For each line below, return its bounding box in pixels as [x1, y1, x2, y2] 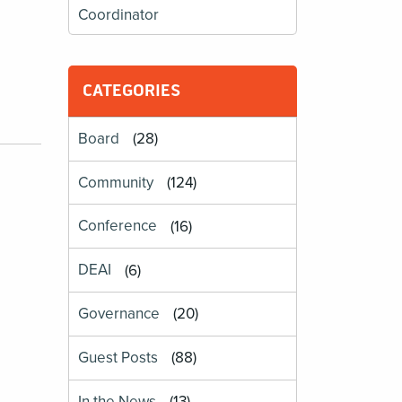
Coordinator [78, 4, 160, 24]
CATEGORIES [83, 79, 180, 101]
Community [78, 173, 154, 193]
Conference [78, 216, 158, 236]
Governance [78, 304, 161, 324]
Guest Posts [78, 348, 159, 368]
